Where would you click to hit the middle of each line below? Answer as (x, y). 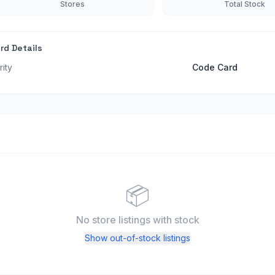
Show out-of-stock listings (137, 238)
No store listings (114, 220)
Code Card (215, 67)
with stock (176, 220)
